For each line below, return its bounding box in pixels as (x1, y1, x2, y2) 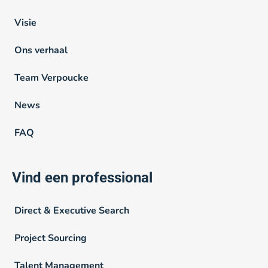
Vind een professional (12, 169, 153, 187)
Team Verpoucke (14, 71, 89, 85)
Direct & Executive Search (14, 204, 129, 218)
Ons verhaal (14, 44, 68, 57)
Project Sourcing (14, 232, 87, 245)
